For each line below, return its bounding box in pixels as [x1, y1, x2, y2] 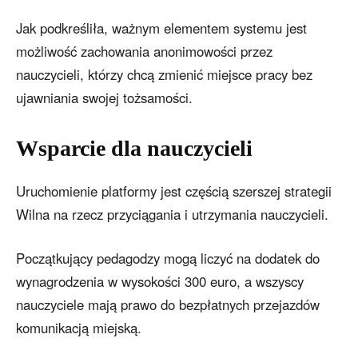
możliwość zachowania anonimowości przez [16, 42, 272, 62]
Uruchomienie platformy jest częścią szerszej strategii [16, 181, 332, 201]
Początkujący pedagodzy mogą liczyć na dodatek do [16, 249, 320, 268]
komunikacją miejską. [16, 318, 141, 338]
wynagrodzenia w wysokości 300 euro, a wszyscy [16, 272, 304, 292]
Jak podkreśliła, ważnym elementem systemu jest [16, 18, 307, 38]
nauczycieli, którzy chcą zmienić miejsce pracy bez [16, 65, 312, 85]
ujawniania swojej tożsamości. [16, 88, 193, 108]
